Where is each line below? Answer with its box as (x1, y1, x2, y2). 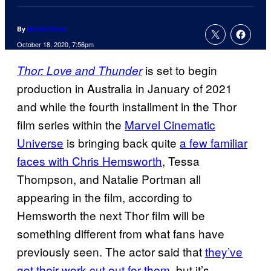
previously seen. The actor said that (17, 243, 205, 260)
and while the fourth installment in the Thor (17, 98, 237, 115)
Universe (17, 134, 64, 151)
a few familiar (180, 134, 247, 151)
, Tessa (162, 152, 200, 169)
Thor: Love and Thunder (17, 62, 142, 79)
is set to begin (142, 62, 217, 79)
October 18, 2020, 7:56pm (17, 39, 94, 50)
